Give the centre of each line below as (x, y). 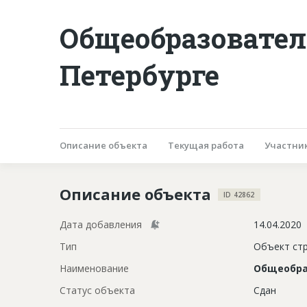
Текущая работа (206, 145)
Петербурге (139, 75)
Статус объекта (97, 290)
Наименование (94, 268)
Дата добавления (101, 224)
